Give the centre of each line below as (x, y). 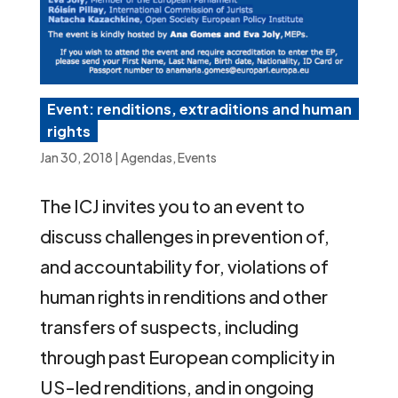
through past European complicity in (187, 357)
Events (197, 158)
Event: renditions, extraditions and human (199, 109)
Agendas (146, 158)
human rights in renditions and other (183, 297)
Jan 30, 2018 (76, 158)
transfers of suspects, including (169, 327)
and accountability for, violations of (184, 267)
